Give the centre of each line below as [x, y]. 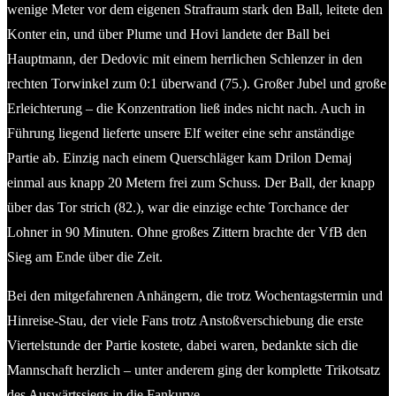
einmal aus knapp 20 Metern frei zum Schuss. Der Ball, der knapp [191, 182]
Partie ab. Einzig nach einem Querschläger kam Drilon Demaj [179, 157]
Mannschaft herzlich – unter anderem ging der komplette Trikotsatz [194, 369]
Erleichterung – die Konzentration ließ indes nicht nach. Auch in [186, 108]
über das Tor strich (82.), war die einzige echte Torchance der [178, 207]
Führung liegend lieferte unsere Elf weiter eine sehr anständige [181, 133]
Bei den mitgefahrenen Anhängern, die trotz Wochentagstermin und [195, 295]
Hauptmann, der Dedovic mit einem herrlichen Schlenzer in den [185, 58]
